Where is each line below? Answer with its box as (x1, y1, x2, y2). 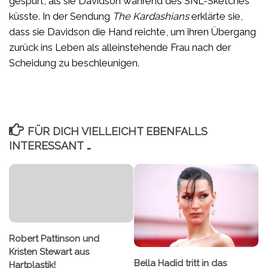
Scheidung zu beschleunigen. (9, 57, 139, 69)
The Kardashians (112, 10, 189, 23)
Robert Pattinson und (9, 233, 99, 245)
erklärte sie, (189, 10, 243, 23)
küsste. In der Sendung (9, 10, 112, 23)
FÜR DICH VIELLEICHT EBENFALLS (27, 125, 208, 138)
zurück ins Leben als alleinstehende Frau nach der (9, 41, 231, 54)
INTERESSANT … (9, 139, 91, 153)
